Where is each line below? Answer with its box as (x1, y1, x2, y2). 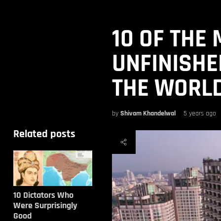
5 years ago (183, 109, 216, 118)
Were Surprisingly (13, 200, 77, 211)
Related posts (13, 127, 75, 141)
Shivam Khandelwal (120, 109, 176, 118)
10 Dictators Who (13, 189, 74, 201)
